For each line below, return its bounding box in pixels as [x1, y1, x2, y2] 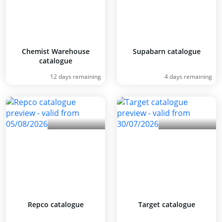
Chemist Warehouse [21, 47, 90, 56]
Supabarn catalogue [132, 47, 201, 56]
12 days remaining [50, 72, 101, 81]
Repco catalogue [27, 200, 84, 209]
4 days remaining [165, 72, 212, 81]
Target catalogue [138, 200, 195, 209]
